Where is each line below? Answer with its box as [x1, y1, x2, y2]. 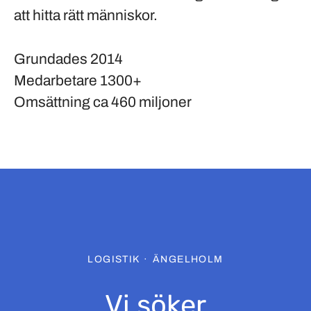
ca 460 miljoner [93, 94, 192, 110]
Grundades [14, 51, 90, 67]
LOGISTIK [87, 254, 140, 264]
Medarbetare [14, 73, 100, 88]
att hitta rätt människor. [14, 8, 160, 23]
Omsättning [14, 94, 93, 110]
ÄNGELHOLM [152, 254, 224, 264]
